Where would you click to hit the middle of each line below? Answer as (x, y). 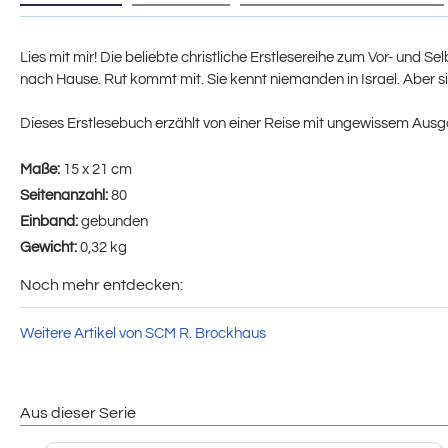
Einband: (50, 221)
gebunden (114, 221)
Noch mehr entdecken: (101, 284)
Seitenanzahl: (65, 195)
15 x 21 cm (97, 169)
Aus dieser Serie (78, 412)
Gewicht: (50, 247)
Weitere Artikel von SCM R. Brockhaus (143, 333)
